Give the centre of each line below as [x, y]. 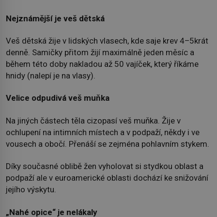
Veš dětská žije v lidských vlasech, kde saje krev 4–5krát [107, 41]
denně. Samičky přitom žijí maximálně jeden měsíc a [100, 53]
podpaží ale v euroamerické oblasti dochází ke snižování [107, 178]
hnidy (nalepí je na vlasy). [51, 76]
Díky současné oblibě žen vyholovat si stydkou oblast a [105, 166]
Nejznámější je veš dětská [55, 18]
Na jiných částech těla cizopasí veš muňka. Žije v [93, 120]
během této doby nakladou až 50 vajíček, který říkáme [102, 64]
